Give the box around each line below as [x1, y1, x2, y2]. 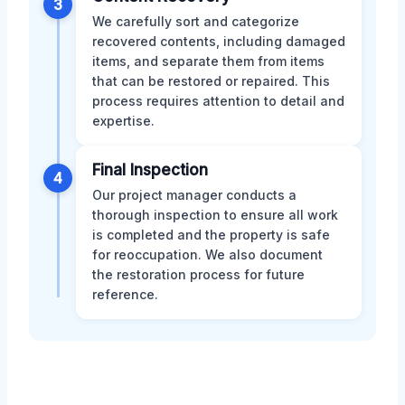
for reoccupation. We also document [92, 247, 323, 263]
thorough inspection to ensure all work [92, 207, 338, 223]
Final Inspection [92, 161, 208, 180]
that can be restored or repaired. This [92, 73, 330, 89]
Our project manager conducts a [92, 187, 297, 203]
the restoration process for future [92, 267, 305, 283]
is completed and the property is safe [92, 227, 330, 243]
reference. [92, 287, 158, 303]
